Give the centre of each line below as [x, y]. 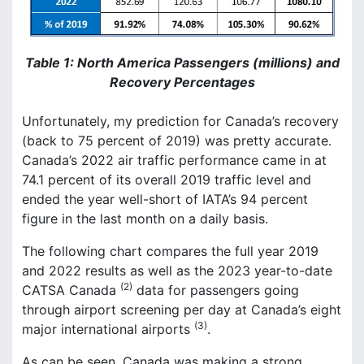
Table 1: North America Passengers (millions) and [182, 63]
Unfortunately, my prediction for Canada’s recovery [180, 121]
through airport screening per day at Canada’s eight [182, 310]
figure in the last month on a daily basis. [145, 219]
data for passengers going [216, 290]
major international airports [108, 329]
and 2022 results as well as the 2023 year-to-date [177, 271]
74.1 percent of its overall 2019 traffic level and [167, 180]
